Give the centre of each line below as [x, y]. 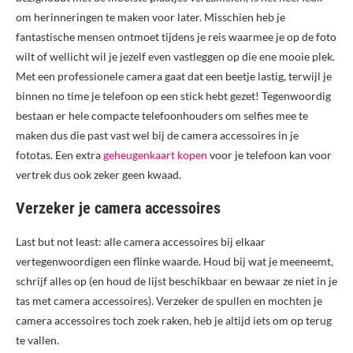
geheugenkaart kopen [155, 155]
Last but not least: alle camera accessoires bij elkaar [141, 242]
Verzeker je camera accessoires [118, 208]
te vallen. [37, 340]
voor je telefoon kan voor [269, 155]
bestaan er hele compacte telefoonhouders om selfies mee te [162, 116]
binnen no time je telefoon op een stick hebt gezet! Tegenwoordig [173, 96]
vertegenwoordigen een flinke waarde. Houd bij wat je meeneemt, [175, 262]
